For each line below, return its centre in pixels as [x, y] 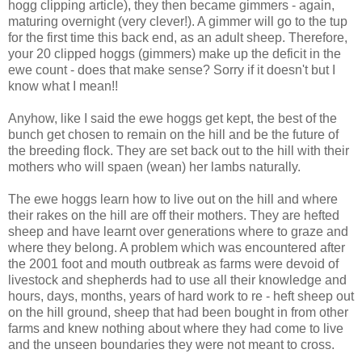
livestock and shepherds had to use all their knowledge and [177, 280]
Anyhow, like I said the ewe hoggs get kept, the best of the [173, 118]
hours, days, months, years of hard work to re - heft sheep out [181, 296]
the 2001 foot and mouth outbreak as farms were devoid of [173, 263]
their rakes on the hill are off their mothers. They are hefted [174, 215]
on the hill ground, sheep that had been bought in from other [178, 312]
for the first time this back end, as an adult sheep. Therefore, [178, 37]
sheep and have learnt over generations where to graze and [178, 231]
